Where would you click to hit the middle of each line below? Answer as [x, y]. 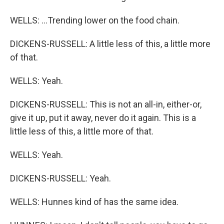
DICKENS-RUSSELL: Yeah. [60, 178]
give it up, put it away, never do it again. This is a [103, 118]
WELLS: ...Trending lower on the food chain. [95, 20]
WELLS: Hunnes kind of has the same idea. [94, 202]
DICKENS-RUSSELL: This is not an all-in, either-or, [106, 104]
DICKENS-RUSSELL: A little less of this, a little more [110, 44]
